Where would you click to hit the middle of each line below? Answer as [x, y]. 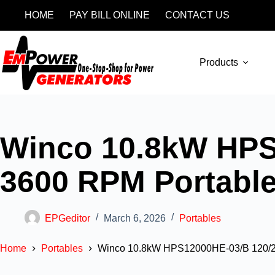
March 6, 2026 [135, 218]
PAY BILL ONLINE [110, 15]
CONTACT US [197, 15]
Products [219, 62]
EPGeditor [68, 218]
